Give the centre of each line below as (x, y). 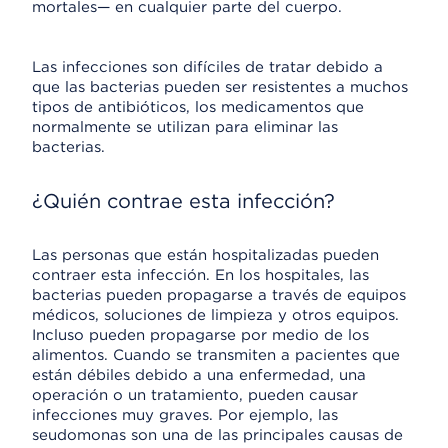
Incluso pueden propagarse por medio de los (200, 335)
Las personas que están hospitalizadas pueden (205, 255)
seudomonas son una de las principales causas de (217, 435)
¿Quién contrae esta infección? (183, 201)
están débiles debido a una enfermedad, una (199, 375)
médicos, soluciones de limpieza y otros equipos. (215, 315)
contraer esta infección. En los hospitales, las (200, 275)
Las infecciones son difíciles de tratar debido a (207, 67)
